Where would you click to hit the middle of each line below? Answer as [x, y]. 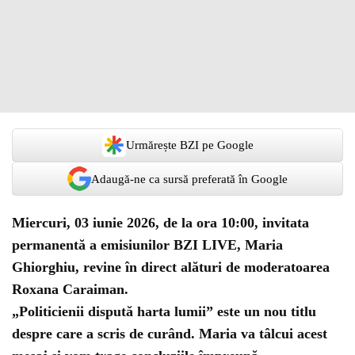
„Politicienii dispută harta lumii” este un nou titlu [164, 311]
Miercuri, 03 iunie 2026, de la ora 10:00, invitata [160, 223]
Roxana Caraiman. [70, 289]
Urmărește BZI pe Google [189, 145]
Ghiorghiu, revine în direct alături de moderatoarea [171, 267]
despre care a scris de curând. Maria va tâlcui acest [170, 334]
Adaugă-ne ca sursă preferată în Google [189, 179]
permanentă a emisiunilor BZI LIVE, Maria [147, 245]
